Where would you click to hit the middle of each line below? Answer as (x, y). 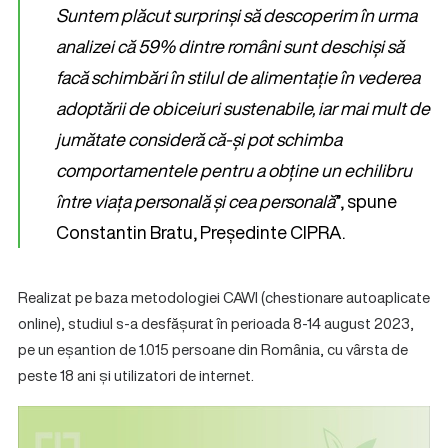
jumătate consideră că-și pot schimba (199, 139)
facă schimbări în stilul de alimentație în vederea (238, 77)
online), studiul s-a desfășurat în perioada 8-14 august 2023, (216, 323)
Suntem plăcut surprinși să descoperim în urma (236, 15)
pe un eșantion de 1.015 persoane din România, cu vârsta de (213, 349)
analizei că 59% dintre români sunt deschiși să (230, 46)
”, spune (366, 201)
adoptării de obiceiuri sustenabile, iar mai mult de (243, 108)
